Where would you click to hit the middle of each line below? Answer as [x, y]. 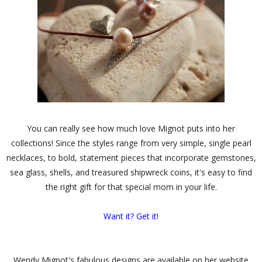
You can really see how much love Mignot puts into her [131, 128]
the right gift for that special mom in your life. [131, 187]
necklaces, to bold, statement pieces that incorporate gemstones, [131, 157]
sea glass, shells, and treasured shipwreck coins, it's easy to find [131, 172]
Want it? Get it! [131, 216]
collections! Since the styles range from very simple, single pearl [131, 143]
